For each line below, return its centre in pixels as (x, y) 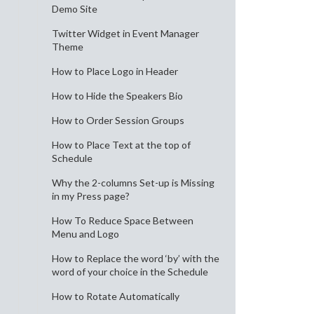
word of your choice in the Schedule (130, 272)
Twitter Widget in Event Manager (125, 33)
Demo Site (75, 9)
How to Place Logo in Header (115, 71)
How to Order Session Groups (118, 120)
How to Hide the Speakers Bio (117, 96)
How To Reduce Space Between (123, 220)
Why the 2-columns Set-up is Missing (133, 183)
